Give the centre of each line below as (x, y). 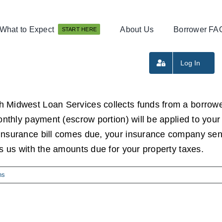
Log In (191, 63)
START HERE (79, 29)
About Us (137, 29)
